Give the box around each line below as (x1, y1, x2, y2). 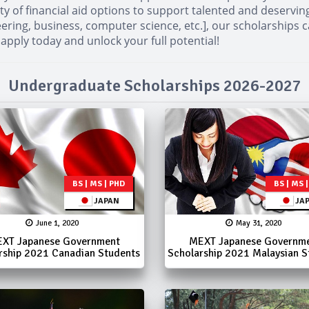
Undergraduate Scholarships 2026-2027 (8, 75, 301, 96)
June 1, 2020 (35, 217, 79, 228)
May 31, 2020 (236, 217, 282, 228)
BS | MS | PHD (72, 178, 125, 189)
